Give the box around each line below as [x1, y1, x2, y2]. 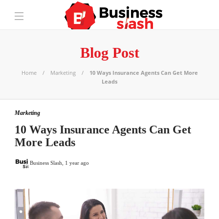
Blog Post [80, 44, 139, 61]
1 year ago [65, 159, 89, 166]
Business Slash [30, 159, 62, 166]
